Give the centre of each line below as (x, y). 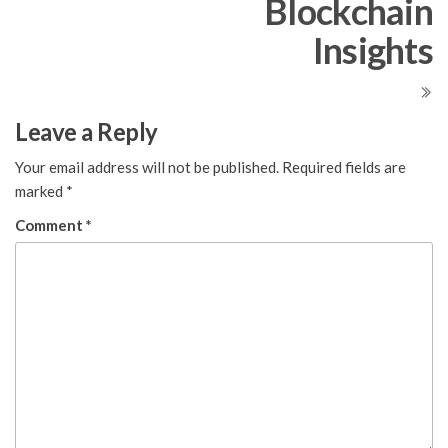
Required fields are (344, 167)
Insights (372, 50)
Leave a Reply (86, 132)
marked (40, 191)
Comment (50, 225)
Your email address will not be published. (147, 167)
